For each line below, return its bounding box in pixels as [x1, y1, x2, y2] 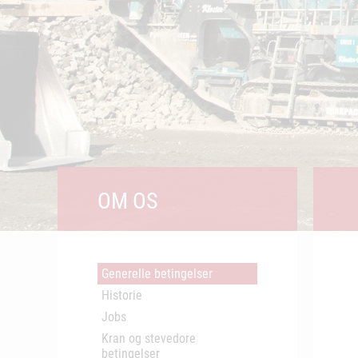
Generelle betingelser [101, 266, 213, 281]
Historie [101, 288, 142, 303]
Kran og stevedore [101, 331, 196, 346]
